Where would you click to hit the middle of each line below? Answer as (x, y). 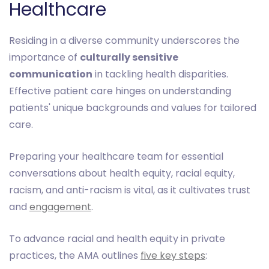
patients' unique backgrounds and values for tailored (133, 108)
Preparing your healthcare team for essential (116, 157)
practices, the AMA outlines (75, 256)
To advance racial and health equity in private (117, 239)
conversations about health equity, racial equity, (122, 174)
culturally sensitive (129, 58)
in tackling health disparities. (160, 74)
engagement (60, 207)
